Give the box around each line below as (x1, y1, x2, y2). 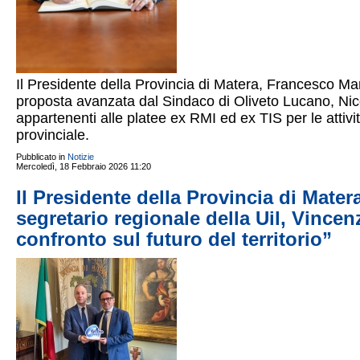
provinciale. (16, 127, 89, 143)
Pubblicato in (16, 152, 65, 162)
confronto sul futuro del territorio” (16, 228, 332, 250)
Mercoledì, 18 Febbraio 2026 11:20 (16, 162, 151, 171)
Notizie (67, 152, 94, 162)
